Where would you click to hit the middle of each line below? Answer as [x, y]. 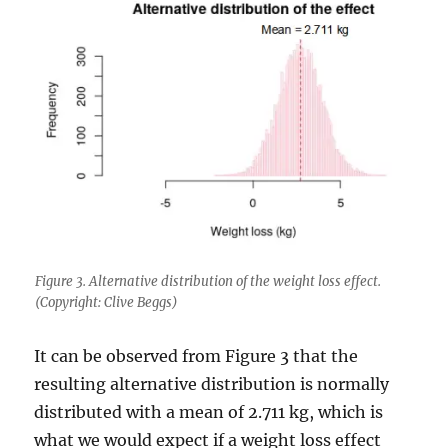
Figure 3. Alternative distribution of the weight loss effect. [207, 281]
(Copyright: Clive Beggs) [106, 302]
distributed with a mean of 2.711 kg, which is [209, 411]
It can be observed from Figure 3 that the [196, 355]
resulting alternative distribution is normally [212, 383]
